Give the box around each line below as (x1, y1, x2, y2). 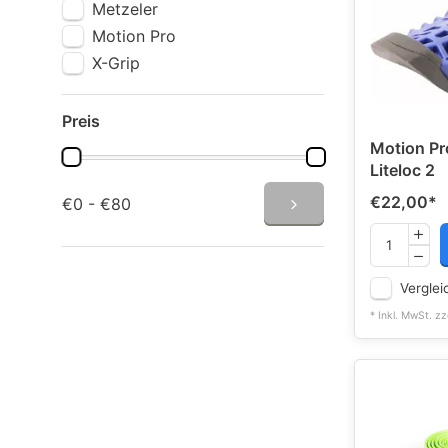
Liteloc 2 (369, 160, 435, 180)
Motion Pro (92, 26, 176, 46)
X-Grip (92, 53, 140, 73)
